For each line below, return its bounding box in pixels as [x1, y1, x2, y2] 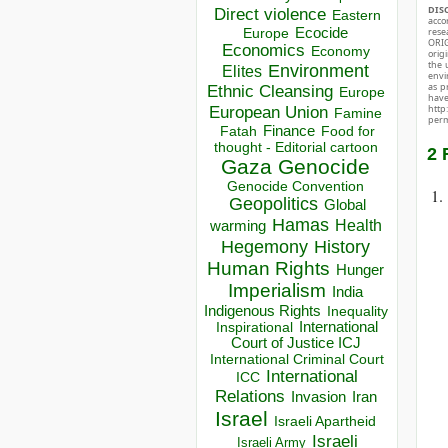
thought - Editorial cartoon [213, 139, 378, 156]
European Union [209, 102, 328, 123]
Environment [268, 61, 369, 82]
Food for [320, 123, 375, 140]
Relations [214, 387, 285, 407]
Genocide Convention [227, 179, 364, 195]
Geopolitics [228, 194, 318, 215]
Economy [310, 43, 370, 60]
